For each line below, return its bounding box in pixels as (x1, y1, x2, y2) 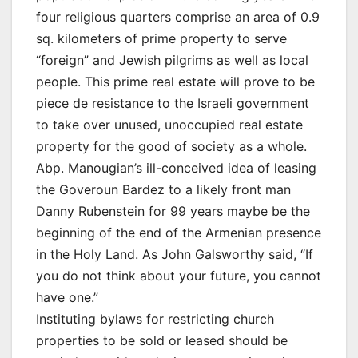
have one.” (36, 289, 98, 306)
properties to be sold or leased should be (36, 332, 288, 349)
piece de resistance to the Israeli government (36, 95, 309, 112)
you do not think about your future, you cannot (36, 268, 321, 284)
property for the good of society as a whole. (36, 138, 307, 155)
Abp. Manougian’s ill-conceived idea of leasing (36, 160, 316, 177)
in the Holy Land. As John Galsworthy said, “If (36, 246, 313, 263)
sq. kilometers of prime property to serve (36, 30, 287, 47)
